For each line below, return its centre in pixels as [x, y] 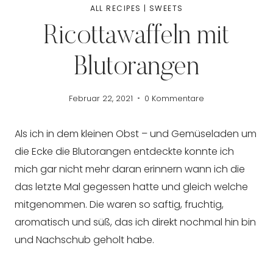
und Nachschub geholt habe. [84, 240]
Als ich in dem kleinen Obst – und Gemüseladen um [136, 134]
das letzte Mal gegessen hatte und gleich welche [131, 187]
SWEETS [166, 9]
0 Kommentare [174, 99]
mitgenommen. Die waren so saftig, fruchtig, [119, 205]
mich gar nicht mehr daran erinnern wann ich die [130, 169]
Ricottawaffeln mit [136, 37]
